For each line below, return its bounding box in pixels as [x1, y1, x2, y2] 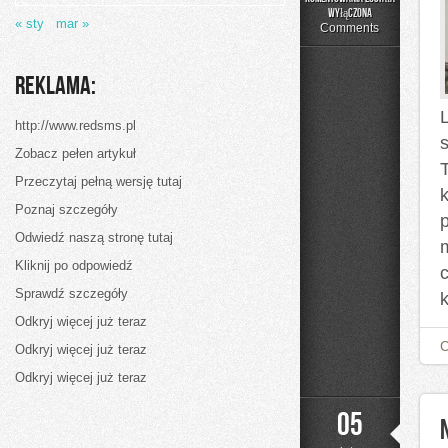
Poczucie [299, 35, 334, 50]
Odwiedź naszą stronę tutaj [15, 230, 173, 245]
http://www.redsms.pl [15, 118, 136, 133]
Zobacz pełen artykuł [15, 146, 136, 161]
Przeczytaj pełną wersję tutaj [15, 174, 182, 189]
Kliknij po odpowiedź [15, 258, 133, 273]
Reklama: [15, 71, 96, 102]
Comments [320, 21, 380, 35]
